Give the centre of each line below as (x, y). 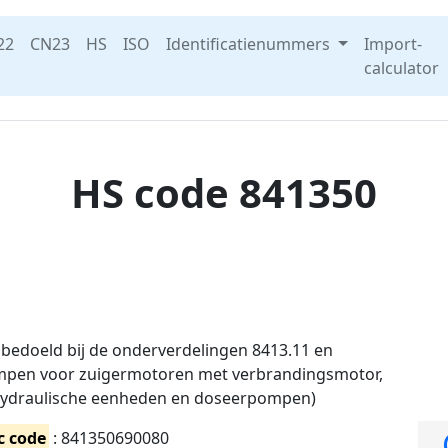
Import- (392, 44)
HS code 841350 (224, 192)
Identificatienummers (250, 44)
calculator (401, 68)
